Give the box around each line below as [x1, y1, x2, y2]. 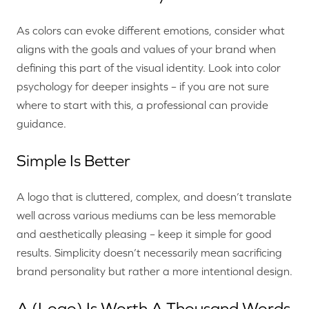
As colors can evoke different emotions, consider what [17, 24, 285, 37]
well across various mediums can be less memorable [17, 209, 276, 222]
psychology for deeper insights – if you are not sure [17, 80, 269, 93]
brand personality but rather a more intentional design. [17, 265, 292, 278]
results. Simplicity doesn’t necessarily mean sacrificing [17, 246, 282, 259]
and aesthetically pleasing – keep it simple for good [17, 228, 272, 241]
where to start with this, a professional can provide [17, 99, 268, 112]
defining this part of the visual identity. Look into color [17, 61, 281, 74]
